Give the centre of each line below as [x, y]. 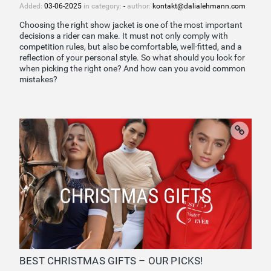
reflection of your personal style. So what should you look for [132, 58]
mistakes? [38, 80]
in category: [103, 6]
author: [139, 6]
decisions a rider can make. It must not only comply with [124, 36]
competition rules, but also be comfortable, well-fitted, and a [131, 47]
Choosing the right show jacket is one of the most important [131, 25]
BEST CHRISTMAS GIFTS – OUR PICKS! [111, 261]
